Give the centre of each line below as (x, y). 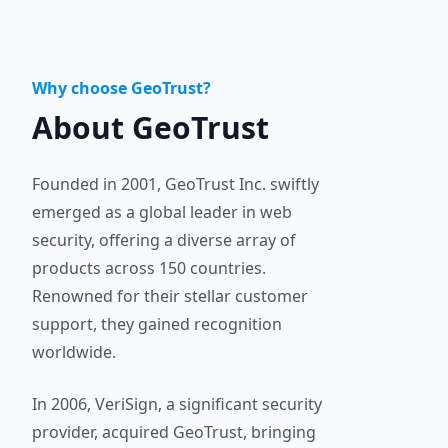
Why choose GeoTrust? (121, 88)
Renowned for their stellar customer (170, 296)
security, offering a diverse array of (164, 240)
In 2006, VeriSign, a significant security (177, 404)
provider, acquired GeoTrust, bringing (174, 432)
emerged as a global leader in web (162, 212)
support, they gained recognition (157, 324)
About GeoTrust (150, 127)
